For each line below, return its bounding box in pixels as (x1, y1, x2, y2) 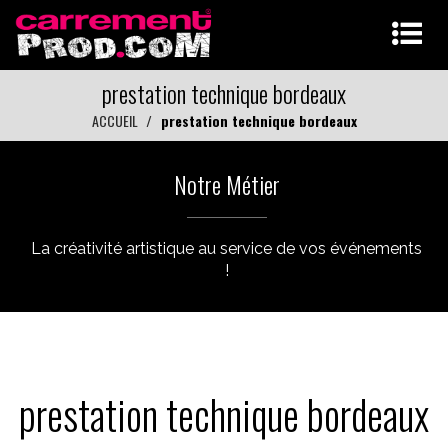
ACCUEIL (91, 110, 138, 131)
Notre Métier (173, 166, 280, 202)
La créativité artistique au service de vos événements (31, 239, 422, 258)
